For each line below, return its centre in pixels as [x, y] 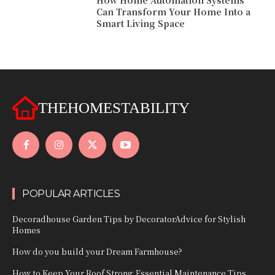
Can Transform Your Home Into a [174, 12]
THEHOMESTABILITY [114, 108]
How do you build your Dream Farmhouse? [97, 251]
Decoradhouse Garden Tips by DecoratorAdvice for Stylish [129, 219]
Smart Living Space [141, 24]
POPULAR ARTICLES [71, 193]
